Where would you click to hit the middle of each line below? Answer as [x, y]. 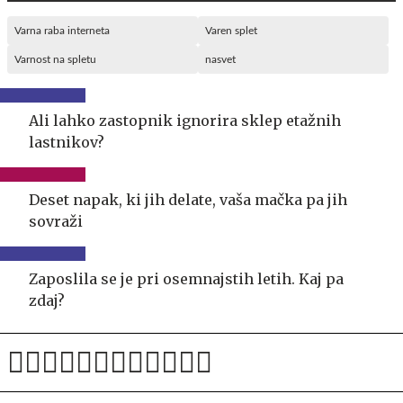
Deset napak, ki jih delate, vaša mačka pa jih [188, 199]
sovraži [56, 221]
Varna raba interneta [62, 30]
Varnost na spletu [55, 59]
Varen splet [231, 30]
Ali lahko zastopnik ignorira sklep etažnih [185, 120]
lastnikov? [67, 142]
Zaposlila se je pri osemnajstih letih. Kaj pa [186, 278]
